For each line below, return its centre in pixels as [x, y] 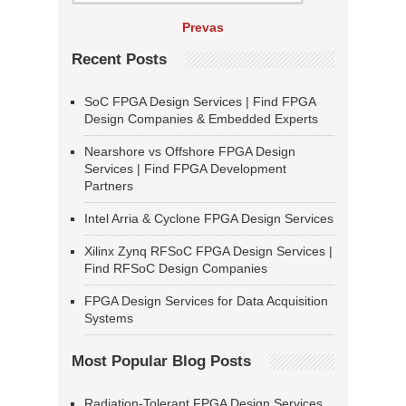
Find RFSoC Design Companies [176, 269]
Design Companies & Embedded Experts [201, 119]
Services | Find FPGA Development [185, 169]
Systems [109, 319]
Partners [109, 186]
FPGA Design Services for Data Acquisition [206, 301]
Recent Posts [119, 60]
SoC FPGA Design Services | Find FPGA [200, 102]
